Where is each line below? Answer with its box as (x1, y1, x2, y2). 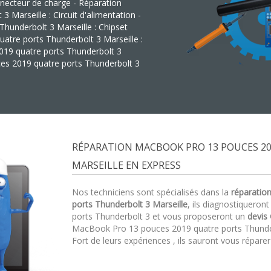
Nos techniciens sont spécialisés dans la (72, 186, 231, 198)
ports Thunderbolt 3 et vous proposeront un (72, 211, 247, 222)
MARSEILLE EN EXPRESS (72, 158, 181, 172)
